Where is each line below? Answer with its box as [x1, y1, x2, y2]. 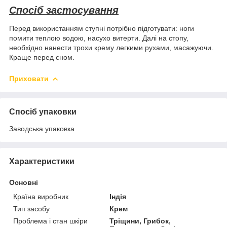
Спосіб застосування [9, 5, 119, 16]
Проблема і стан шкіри [13, 216, 88, 225]
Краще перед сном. [9, 53, 74, 62]
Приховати [9, 74, 49, 83]
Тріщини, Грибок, [109, 216, 171, 225]
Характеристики [9, 157, 74, 166]
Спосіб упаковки [9, 107, 77, 116]
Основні [9, 178, 38, 186]
